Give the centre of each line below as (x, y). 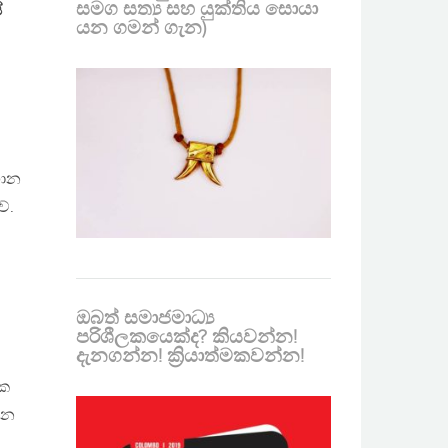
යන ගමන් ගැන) (141, 28)
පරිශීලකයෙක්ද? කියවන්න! (186, 337)
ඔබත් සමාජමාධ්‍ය (145, 318)
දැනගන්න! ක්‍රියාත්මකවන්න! (190, 356)
